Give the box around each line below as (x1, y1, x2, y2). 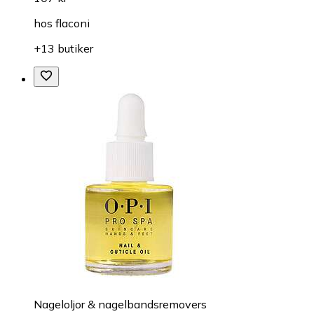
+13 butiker (34, 41, 93, 55)
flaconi (55, 15, 90, 30)
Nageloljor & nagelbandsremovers (34, 296, 207, 311)
